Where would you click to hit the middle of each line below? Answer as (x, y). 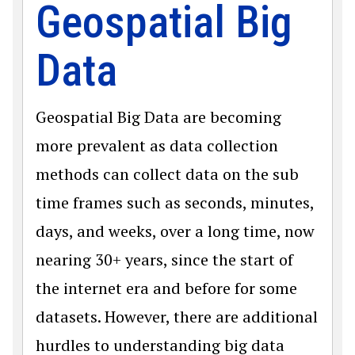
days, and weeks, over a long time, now (175, 231)
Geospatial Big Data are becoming (158, 117)
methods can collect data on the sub (167, 174)
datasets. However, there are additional (177, 317)
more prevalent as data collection (157, 145)
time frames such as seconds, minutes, (175, 202)
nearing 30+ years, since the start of (164, 260)
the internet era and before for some (166, 288)
